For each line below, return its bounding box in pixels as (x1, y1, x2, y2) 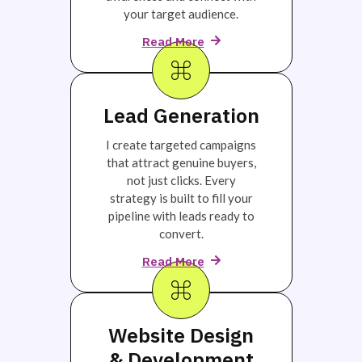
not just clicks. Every (126, 172, 236, 187)
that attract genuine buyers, (106, 154, 256, 170)
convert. (158, 225, 204, 241)
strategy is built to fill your (109, 190, 253, 205)
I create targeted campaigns (106, 137, 256, 152)
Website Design (108, 321, 254, 348)
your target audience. (124, 6, 238, 22)
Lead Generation (103, 101, 259, 128)
